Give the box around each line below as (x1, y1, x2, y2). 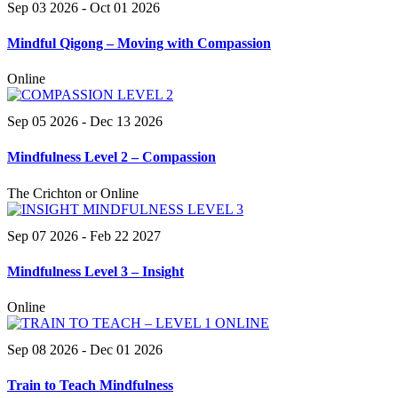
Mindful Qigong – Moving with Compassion (7, 35, 271, 51)
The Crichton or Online (7, 185, 139, 201)
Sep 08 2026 (7, 342, 78, 358)
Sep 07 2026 (7, 227, 78, 243)
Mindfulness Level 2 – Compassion (7, 149, 216, 165)
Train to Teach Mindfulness (7, 378, 173, 394)
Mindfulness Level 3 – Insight (7, 263, 184, 279)
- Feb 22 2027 (78, 227, 161, 243)
